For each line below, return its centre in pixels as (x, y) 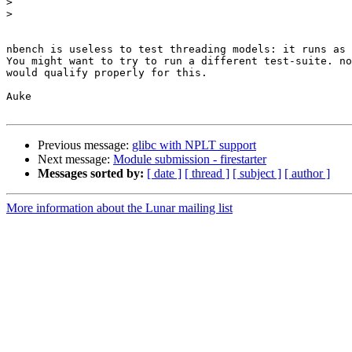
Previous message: (85, 145)
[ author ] (307, 174)
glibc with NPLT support (194, 145)
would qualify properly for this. (107, 73)
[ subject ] (257, 174)
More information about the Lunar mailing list (119, 208)
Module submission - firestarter (190, 159)
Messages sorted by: (91, 174)
